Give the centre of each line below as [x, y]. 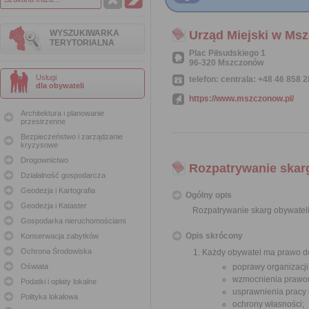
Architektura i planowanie [62, 113]
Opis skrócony [214, 236]
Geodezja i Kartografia [58, 190]
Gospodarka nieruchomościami [73, 221]
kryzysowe [39, 145]
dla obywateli [60, 86]
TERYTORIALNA [82, 43]
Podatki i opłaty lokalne [59, 281]
